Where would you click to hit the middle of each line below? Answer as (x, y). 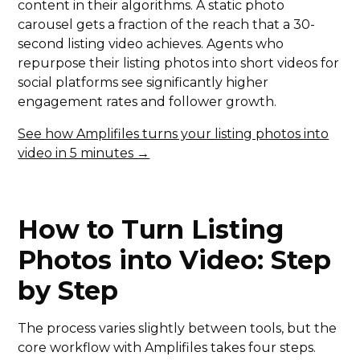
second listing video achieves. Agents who (151, 44)
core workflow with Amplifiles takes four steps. (167, 348)
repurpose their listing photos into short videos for (179, 63)
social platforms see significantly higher (143, 83)
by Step (68, 291)
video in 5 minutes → (84, 153)
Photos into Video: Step (175, 260)
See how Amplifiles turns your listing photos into (174, 134)
